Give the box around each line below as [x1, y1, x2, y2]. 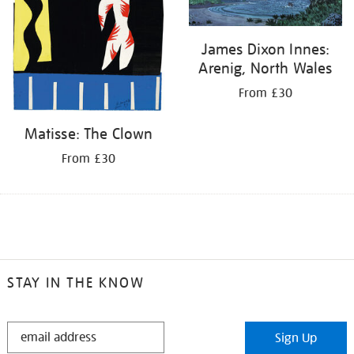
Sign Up [275, 330, 318, 347]
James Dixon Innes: [201, 39, 330, 58]
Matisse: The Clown [24, 123, 153, 143]
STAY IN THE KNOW [6, 273, 145, 292]
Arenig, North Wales [198, 58, 333, 77]
